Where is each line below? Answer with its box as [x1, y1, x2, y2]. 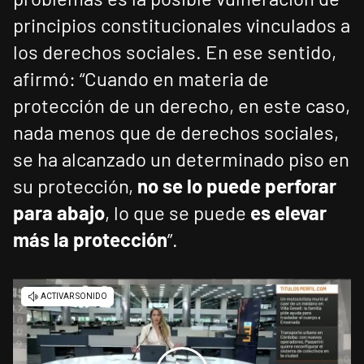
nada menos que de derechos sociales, [13, 120, 339, 145]
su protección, [13, 174, 133, 198]
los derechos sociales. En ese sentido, [13, 40, 336, 64]
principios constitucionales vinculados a [13, 13, 350, 37]
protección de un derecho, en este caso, [13, 93, 350, 118]
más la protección [13, 227, 167, 252]
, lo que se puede [105, 201, 250, 225]
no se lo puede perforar [133, 174, 336, 198]
